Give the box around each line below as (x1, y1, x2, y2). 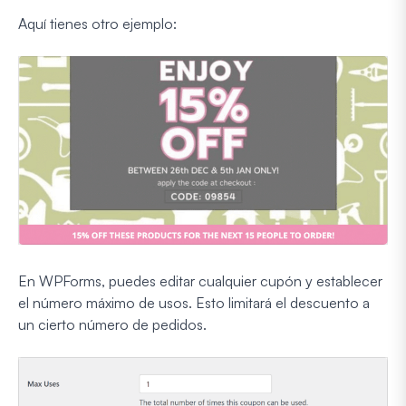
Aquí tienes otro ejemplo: (18, 14, 177, 33)
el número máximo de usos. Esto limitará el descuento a (18, 293, 370, 312)
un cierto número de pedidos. (18, 314, 207, 333)
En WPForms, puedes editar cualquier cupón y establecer (18, 271, 382, 290)
